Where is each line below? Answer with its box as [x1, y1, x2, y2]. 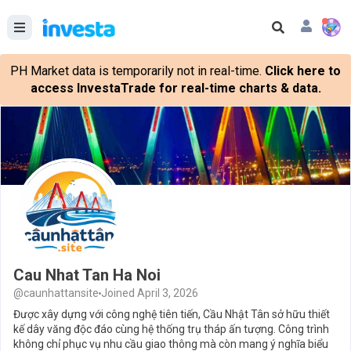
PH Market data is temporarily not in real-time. [10, 63, 262, 78]
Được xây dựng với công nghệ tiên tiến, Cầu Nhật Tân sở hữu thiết [13, 308, 330, 320]
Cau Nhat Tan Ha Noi [13, 266, 161, 284]
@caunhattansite [13, 287, 99, 299]
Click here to [265, 63, 341, 78]
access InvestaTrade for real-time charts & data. [30, 81, 321, 96]
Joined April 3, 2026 [101, 287, 198, 299]
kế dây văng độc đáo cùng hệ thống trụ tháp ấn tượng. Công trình [13, 323, 329, 335]
